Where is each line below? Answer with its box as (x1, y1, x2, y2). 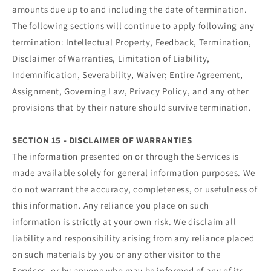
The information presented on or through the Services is (12, 151, 240, 163)
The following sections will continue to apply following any (12, 20, 255, 32)
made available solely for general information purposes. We (12, 167, 255, 179)
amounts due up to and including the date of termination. (12, 4, 247, 16)
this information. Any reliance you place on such (12, 200, 209, 212)
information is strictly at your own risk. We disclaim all (12, 216, 237, 228)
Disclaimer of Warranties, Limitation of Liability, (12, 53, 211, 65)
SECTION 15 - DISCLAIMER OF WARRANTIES (12, 134, 192, 146)
